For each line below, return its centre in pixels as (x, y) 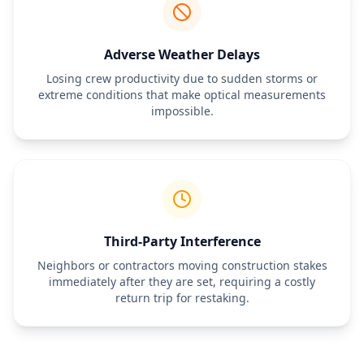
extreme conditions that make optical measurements (182, 95)
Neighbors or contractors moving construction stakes (182, 265)
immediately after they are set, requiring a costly (182, 282)
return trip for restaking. (182, 298)
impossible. (182, 111)
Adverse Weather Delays (182, 54)
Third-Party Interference (182, 241)
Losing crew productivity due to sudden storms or (182, 78)
